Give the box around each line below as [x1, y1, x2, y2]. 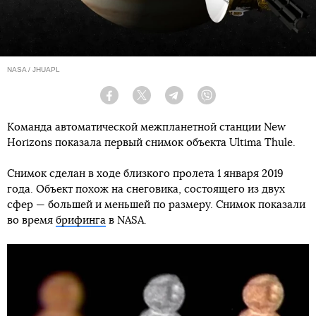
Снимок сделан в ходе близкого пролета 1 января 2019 [7, 168, 284, 179]
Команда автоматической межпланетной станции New [7, 121, 286, 133]
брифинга [56, 214, 106, 226]
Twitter [151, 96, 174, 105]
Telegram [183, 96, 215, 105]
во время [7, 214, 56, 226]
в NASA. [106, 214, 147, 226]
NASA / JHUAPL [7, 65, 60, 73]
